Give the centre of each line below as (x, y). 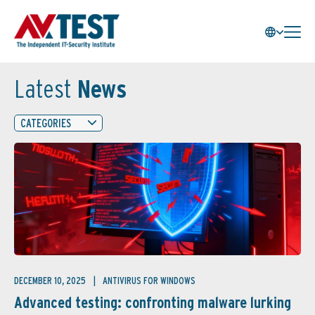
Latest (43, 89)
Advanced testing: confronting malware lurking (153, 302)
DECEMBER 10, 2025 (51, 281)
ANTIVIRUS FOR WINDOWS (149, 281)
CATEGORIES (46, 123)
